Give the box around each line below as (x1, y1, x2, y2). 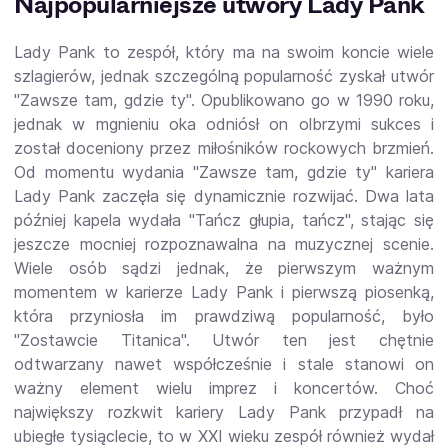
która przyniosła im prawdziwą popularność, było (14, 305, 434, 326)
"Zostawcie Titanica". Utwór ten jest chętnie (14, 329, 434, 350)
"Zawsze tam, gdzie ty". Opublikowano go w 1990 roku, (14, 89, 434, 110)
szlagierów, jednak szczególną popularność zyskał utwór (14, 65, 434, 86)
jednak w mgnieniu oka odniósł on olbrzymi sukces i (14, 113, 434, 134)
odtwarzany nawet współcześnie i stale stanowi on (14, 353, 434, 374)
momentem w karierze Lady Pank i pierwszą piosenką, (14, 281, 434, 302)
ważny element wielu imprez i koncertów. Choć (14, 377, 434, 398)
